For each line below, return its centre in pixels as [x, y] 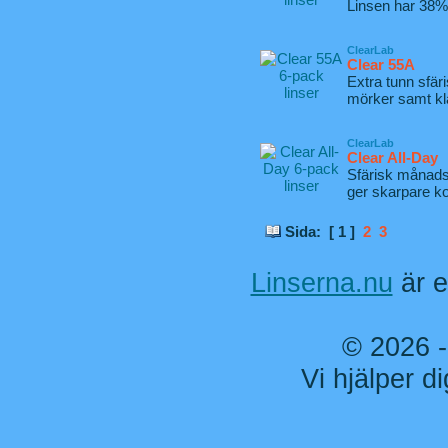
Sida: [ [309, 231]
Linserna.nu [321, 282]
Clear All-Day [392, 157]
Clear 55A [381, 64]
